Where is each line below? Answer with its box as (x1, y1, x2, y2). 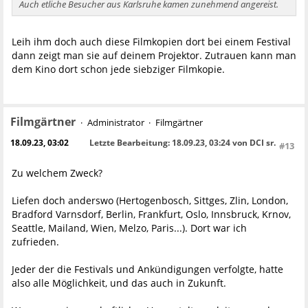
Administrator (87, 115, 144, 129)
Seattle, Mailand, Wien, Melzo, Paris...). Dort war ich (12, 221, 247, 234)
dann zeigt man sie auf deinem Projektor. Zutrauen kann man (12, 48, 296, 62)
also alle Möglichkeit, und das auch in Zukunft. (12, 276, 226, 289)
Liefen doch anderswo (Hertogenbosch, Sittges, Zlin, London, (12, 193, 288, 207)
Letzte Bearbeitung (89, 136, 168, 148)
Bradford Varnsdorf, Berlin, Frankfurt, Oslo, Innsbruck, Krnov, (12, 207, 291, 221)
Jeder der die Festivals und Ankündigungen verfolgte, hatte (12, 262, 283, 276)
